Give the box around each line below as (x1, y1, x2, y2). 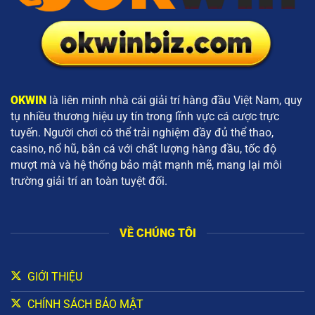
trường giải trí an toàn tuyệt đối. (11, 174, 167, 188)
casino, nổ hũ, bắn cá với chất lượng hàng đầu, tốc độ (11, 141, 276, 155)
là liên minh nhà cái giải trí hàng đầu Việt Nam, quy (49, 93, 302, 107)
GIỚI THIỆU (27, 269, 82, 283)
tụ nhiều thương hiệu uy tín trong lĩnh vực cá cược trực (11, 109, 279, 123)
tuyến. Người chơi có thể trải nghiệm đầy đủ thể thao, (11, 125, 274, 139)
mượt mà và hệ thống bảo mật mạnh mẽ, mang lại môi (11, 157, 282, 172)
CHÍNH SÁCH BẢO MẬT (27, 297, 143, 311)
